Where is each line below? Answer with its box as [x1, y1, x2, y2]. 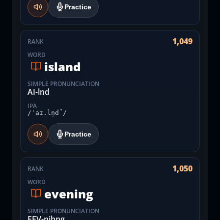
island [44, 58, 81, 75]
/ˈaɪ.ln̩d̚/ [27, 109, 67, 116]
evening [44, 185, 93, 202]
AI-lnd [27, 86, 50, 97]
